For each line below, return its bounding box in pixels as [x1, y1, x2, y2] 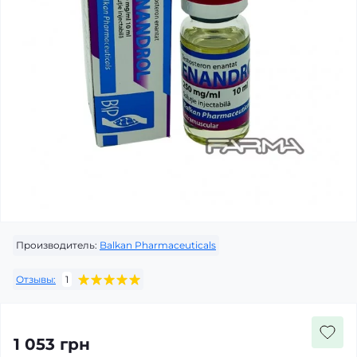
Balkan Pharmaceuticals [100, 239, 216, 251]
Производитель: [16, 239, 97, 251]
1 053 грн [14, 335, 90, 354]
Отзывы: [16, 273, 56, 285]
